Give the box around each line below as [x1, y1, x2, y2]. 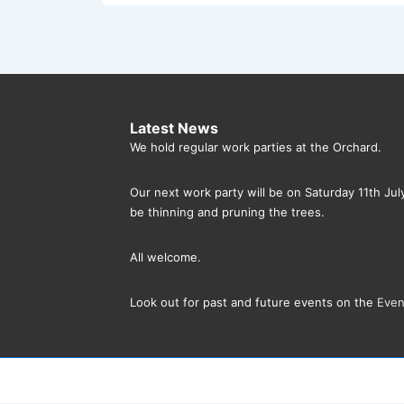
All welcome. [130, 250, 201, 264]
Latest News [130, 119, 218, 137]
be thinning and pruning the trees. [130, 205, 325, 219]
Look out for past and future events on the [130, 295, 377, 309]
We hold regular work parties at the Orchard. [130, 140, 381, 154]
